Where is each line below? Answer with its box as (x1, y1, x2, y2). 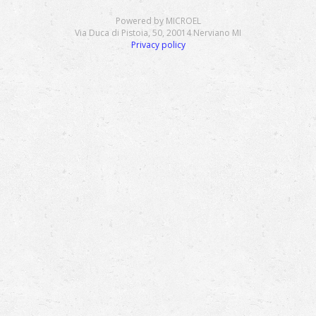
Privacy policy (130, 39, 186, 51)
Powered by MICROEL (115, 15, 201, 27)
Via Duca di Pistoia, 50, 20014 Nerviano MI (75, 27, 241, 39)
